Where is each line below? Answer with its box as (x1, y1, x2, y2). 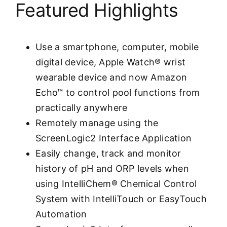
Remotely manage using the (35, 117, 159, 128)
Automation (35, 208, 87, 219)
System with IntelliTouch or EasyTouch (35, 193, 207, 204)
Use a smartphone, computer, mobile (35, 41, 199, 52)
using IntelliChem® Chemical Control (35, 178, 197, 189)
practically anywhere (35, 102, 128, 113)
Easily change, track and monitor (35, 147, 181, 159)
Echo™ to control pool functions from (35, 87, 200, 98)
